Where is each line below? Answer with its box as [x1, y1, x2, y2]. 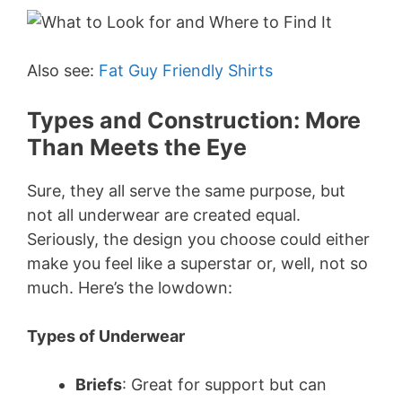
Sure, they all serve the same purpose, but [27, 180, 345, 200]
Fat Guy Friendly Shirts [99, 60, 273, 80]
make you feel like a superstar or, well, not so [27, 253, 368, 273]
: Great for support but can [122, 374, 327, 394]
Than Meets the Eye [27, 133, 247, 161]
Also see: [27, 60, 99, 80]
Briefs [75, 374, 122, 394]
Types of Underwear [27, 326, 185, 345]
